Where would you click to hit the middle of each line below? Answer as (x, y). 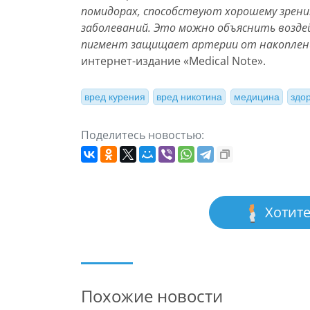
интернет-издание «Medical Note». (173, 61)
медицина (256, 97)
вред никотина (190, 97)
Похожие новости (152, 295)
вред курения (115, 97)
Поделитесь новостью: (143, 135)
